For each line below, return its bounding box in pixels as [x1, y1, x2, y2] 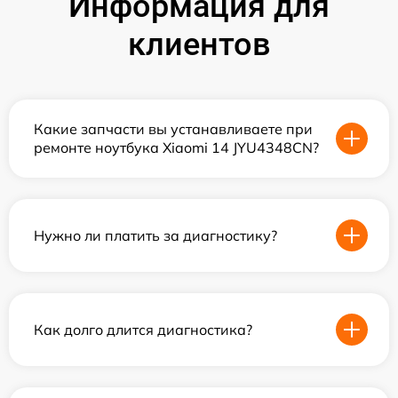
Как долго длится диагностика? [34, 320, 252, 338]
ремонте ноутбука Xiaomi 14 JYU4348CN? [34, 139, 319, 156]
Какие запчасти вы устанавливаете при [34, 120, 313, 138]
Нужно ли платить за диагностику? [34, 226, 277, 244]
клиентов [127, 26, 271, 63]
